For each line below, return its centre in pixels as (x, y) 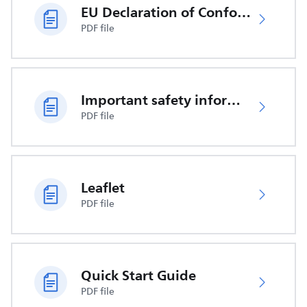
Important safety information (234, 100)
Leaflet (103, 188)
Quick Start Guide (138, 275)
